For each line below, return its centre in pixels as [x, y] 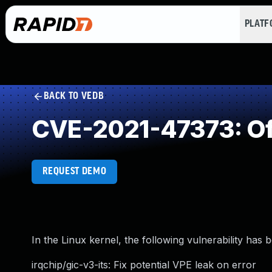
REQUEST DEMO [74, 172]
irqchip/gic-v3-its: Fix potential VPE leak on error [144, 265]
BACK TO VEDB [74, 96]
